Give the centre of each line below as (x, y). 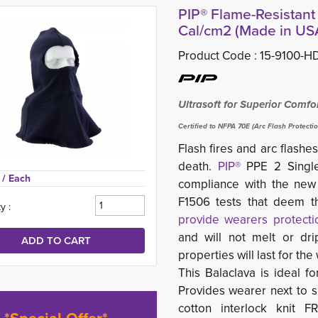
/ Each (16, 178)
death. (198, 166)
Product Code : (219, 55)
